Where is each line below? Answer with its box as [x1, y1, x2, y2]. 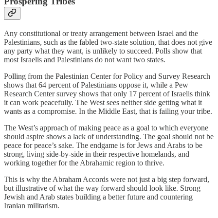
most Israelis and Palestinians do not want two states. [4, 55, 165, 64]
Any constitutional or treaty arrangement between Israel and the [4, 29, 198, 38]
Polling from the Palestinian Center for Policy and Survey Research [4, 72, 210, 81]
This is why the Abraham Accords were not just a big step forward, [4, 175, 209, 184]
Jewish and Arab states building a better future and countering [4, 193, 193, 201]
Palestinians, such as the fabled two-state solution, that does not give [4, 38, 212, 47]
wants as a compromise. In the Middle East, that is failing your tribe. [4, 107, 212, 116]
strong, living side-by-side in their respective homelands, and [4, 150, 189, 159]
